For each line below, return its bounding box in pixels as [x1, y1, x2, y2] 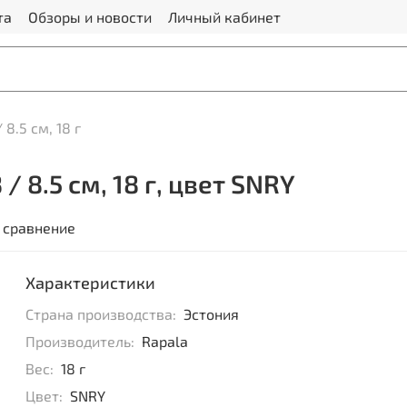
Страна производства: [25, 304, 177, 323]
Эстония [183, 304, 239, 323]
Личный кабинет [168, 7, 281, 25]
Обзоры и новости [28, 7, 152, 25]
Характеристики [25, 272, 156, 293]
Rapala [141, 332, 188, 350]
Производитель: [25, 332, 135, 350]
